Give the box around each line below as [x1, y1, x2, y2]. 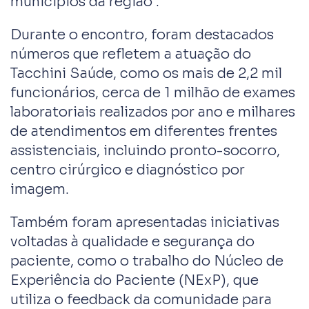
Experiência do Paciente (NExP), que [10, 271, 259, 289]
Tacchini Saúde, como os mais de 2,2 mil [10, 64, 282, 82]
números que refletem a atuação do [10, 45, 251, 63]
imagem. [10, 180, 72, 198]
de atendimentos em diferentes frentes [10, 122, 277, 140]
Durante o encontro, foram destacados [10, 26, 274, 43]
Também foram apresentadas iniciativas [10, 213, 279, 231]
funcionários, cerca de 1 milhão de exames [10, 83, 295, 101]
